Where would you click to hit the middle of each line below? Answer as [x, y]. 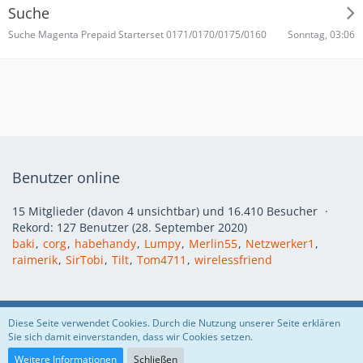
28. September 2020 [190, 227]
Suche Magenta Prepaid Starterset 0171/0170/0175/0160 [137, 34]
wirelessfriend [233, 260]
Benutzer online [66, 177]
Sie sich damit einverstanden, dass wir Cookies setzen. [130, 337]
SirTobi [85, 260]
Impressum [229, 316]
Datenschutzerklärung [122, 316]
